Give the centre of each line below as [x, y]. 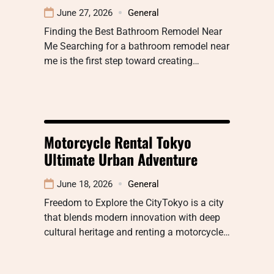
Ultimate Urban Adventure [121, 159]
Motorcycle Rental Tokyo [118, 142]
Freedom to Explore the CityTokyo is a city [134, 202]
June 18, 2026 [85, 184]
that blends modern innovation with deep [132, 217]
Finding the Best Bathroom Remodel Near [133, 31]
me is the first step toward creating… [122, 61]
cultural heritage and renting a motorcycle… [137, 232]
